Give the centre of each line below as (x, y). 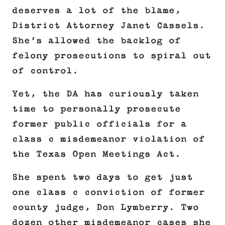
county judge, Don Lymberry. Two (105, 208)
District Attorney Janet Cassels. (108, 26)
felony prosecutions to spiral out (111, 56)
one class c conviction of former (108, 193)
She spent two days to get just (102, 178)
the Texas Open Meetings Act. (96, 154)
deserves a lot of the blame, (96, 11)
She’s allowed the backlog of (96, 41)
